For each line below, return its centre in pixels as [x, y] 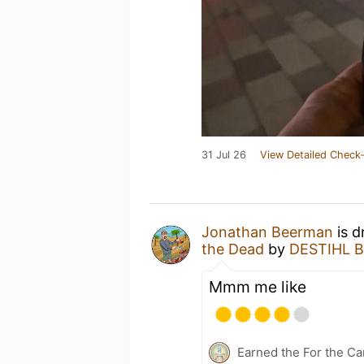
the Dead [233, 249]
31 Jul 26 [224, 155]
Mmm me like [258, 287]
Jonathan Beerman [267, 232]
